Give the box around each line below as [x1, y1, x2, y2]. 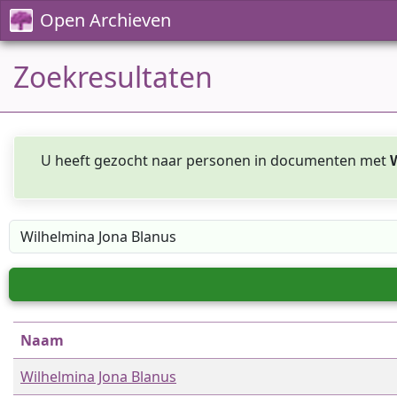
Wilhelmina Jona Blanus [20, 367, 176, 386]
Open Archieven [40, 8, 171, 32]
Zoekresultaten [13, 58, 213, 96]
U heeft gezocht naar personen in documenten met [41, 151, 390, 170]
